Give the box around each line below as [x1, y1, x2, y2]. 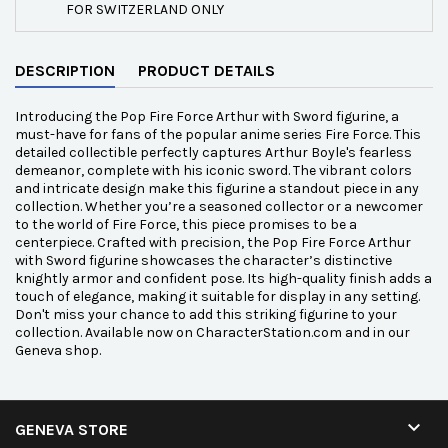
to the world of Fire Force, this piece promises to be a [15, 216, 357, 233]
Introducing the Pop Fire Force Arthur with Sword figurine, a [15, 108, 399, 125]
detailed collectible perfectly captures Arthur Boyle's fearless [15, 144, 412, 161]
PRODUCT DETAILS [138, 61, 275, 80]
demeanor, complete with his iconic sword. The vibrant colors [15, 162, 412, 179]
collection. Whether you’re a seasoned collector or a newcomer [15, 198, 423, 215]
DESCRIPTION [15, 61, 115, 80]
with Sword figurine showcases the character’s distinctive [15, 252, 392, 269]
